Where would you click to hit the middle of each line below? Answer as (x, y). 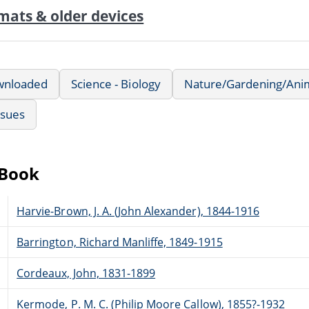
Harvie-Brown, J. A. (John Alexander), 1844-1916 (138, 211)
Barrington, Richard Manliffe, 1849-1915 (120, 242)
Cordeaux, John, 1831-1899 (86, 273)
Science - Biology (116, 83)
